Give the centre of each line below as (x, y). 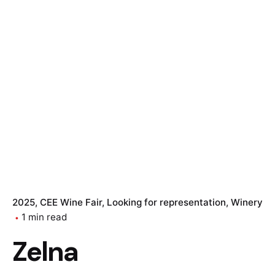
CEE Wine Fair (71, 203)
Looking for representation (166, 203)
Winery (247, 203)
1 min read (44, 217)
